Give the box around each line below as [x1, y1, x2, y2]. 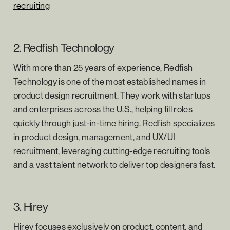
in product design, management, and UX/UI [13, 131, 176, 142]
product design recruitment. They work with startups [13, 89, 211, 101]
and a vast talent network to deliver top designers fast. [13, 159, 216, 170]
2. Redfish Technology [13, 40, 114, 55]
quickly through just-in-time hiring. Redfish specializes [13, 117, 215, 128]
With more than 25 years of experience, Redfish [13, 62, 193, 73]
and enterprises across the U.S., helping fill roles [13, 103, 193, 114]
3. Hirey [13, 199, 48, 214]
